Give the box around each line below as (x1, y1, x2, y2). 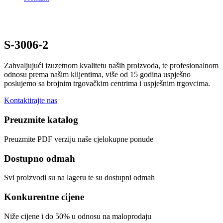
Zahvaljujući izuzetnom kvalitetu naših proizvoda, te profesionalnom (4, 61, 219, 70)
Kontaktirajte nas (4, 96, 57, 105)
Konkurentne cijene (4, 192, 84, 203)
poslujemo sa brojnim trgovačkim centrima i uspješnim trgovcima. (4, 79, 210, 88)
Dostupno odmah (4, 153, 75, 164)
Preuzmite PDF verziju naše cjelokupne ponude (4, 134, 153, 143)
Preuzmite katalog (4, 114, 78, 125)
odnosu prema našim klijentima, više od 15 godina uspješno (4, 70, 191, 79)
